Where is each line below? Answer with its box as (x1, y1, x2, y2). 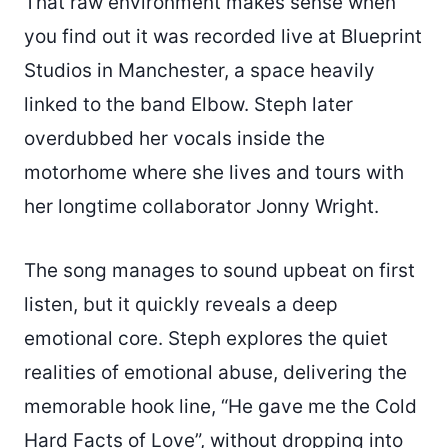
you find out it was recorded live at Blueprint (24, 24, 422, 48)
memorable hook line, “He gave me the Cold (24, 394, 417, 418)
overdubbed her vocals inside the (24, 126, 325, 150)
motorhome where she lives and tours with (24, 160, 404, 184)
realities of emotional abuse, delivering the (24, 360, 407, 384)
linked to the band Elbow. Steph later (24, 92, 353, 116)
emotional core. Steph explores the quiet (24, 326, 388, 350)
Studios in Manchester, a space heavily (24, 58, 375, 82)
